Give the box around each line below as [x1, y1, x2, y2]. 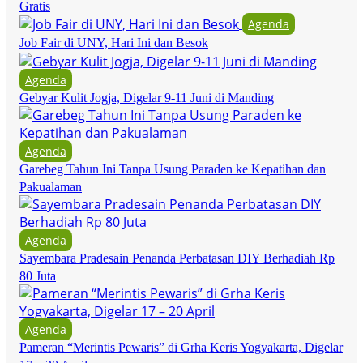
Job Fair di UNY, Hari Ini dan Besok [19, 36, 208, 50]
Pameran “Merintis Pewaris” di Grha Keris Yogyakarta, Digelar [19, 340, 343, 355]
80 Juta [19, 269, 56, 284]
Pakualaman [19, 180, 82, 194]
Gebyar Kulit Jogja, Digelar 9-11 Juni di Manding [19, 91, 274, 105]
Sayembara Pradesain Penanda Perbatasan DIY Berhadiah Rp [19, 251, 335, 266]
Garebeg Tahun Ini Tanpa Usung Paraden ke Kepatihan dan [19, 162, 326, 177]
